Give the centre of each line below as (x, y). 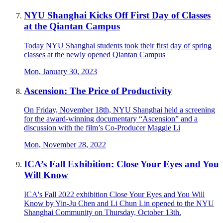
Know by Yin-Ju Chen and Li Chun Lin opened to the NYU (119, 203)
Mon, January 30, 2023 (60, 71)
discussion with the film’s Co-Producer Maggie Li (102, 128)
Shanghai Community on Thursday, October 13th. (103, 212)
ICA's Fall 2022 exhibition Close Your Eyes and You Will (114, 194)
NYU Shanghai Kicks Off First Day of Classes (117, 15)
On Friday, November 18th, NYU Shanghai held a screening (119, 110)
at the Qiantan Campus (72, 26)
